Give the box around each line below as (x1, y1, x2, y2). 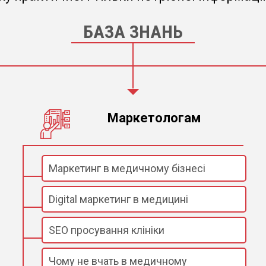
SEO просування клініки (49, 224, 164, 237)
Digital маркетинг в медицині (49, 193, 188, 206)
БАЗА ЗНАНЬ (83, 21, 183, 43)
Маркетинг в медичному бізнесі (49, 162, 205, 175)
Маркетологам (107, 110, 201, 126)
